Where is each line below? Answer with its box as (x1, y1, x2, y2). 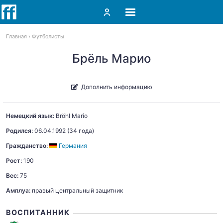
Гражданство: (6, 142, 48, 149)
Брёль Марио (72, 51, 151, 66)
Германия (59, 142, 87, 149)
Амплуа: (6, 187, 30, 194)
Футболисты (32, 33, 64, 40)
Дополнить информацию (81, 83, 152, 91)
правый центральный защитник (30, 187, 123, 194)
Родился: (6, 127, 33, 134)
